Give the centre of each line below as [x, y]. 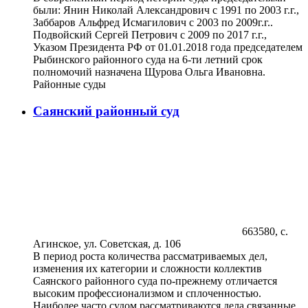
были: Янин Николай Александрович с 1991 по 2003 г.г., [166, 10]
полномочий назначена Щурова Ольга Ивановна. [149, 72]
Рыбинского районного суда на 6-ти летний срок [148, 60]
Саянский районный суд [106, 111]
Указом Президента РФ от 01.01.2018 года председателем [168, 47]
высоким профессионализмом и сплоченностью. [147, 293]
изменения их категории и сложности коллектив [147, 268]
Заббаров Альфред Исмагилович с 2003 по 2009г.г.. [153, 23]
